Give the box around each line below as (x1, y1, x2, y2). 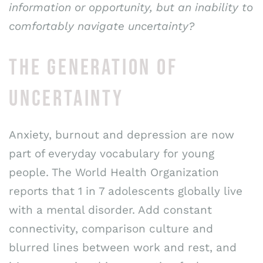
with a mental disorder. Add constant (9, 203, 212, 217)
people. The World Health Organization (9, 166, 219, 180)
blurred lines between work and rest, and (9, 241, 237, 255)
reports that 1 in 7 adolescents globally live (9, 184, 242, 198)
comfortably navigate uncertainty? (9, 19, 194, 33)
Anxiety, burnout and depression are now (9, 128, 234, 142)
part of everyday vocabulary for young (9, 147, 214, 161)
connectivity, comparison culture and (9, 222, 213, 236)
